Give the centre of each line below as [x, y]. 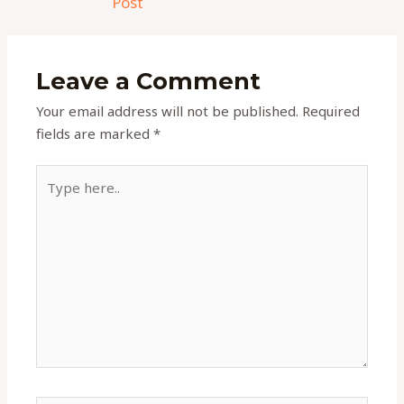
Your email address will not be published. [168, 110]
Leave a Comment [149, 80]
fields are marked [95, 133]
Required [331, 110]
